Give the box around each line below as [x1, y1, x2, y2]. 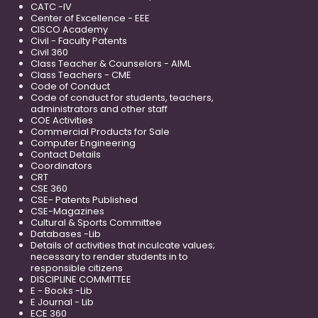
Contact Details [31, 147, 101, 161]
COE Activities [31, 113, 93, 127]
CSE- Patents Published [31, 192, 138, 207]
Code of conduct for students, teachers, [31, 90, 214, 104]
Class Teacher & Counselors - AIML [31, 56, 191, 70]
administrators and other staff [31, 102, 168, 116]
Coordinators [31, 158, 92, 172]
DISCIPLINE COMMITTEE [31, 272, 131, 286]
